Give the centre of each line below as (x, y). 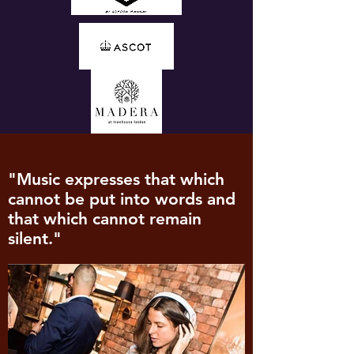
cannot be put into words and (122, 199)
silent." (35, 238)
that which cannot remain (105, 218)
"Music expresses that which (116, 179)
